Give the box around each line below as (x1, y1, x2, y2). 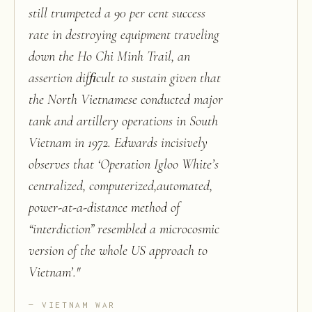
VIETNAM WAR (42, 300, 116, 309)
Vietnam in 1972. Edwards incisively (29, 134, 208, 151)
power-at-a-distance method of (29, 199, 180, 216)
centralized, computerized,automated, (29, 178, 212, 194)
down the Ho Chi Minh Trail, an (29, 48, 190, 65)
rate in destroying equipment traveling (29, 26, 219, 43)
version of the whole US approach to (29, 242, 208, 259)
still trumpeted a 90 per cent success (29, 5, 205, 22)
